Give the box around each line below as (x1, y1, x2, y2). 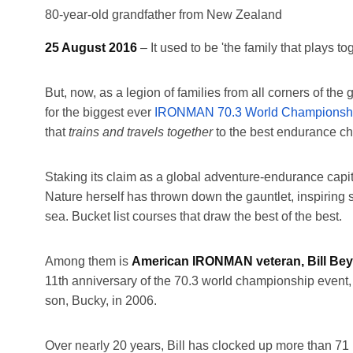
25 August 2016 (45, 40, 137, 54)
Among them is (45, 254, 132, 268)
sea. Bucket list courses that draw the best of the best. (45, 209, 342, 223)
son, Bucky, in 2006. (45, 293, 157, 307)
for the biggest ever (45, 105, 154, 119)
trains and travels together (69, 124, 213, 139)
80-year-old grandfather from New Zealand (45, 7, 282, 21)
